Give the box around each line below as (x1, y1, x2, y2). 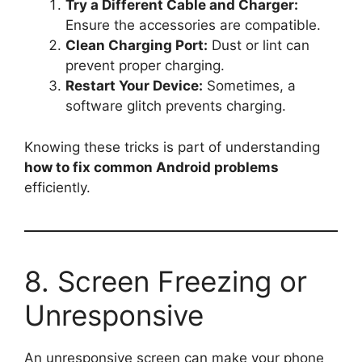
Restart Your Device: (65, 78, 203, 94)
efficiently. (24, 179, 90, 196)
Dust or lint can (208, 37, 309, 53)
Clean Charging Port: (65, 37, 208, 53)
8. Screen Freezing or (24, 263, 307, 298)
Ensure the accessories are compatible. (65, 17, 321, 33)
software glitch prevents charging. (65, 98, 286, 114)
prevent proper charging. (65, 57, 225, 74)
